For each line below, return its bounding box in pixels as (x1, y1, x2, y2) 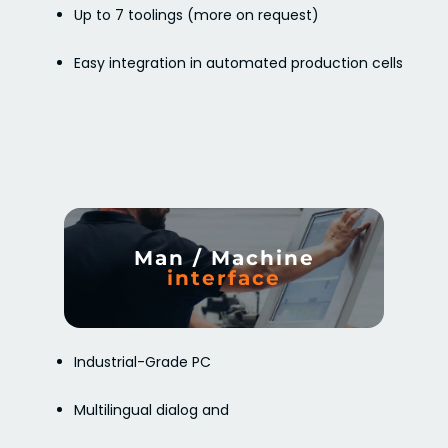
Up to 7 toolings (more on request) (74, 4, 320, 25)
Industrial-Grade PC (74, 351, 212, 372)
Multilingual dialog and (74, 399, 230, 420)
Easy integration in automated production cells (74, 52, 404, 73)
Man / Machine (133, 245, 315, 270)
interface (167, 265, 281, 290)
